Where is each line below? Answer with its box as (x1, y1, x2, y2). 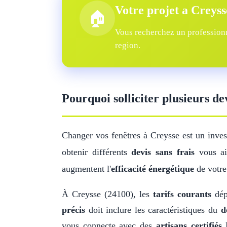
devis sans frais (131, 147, 195, 157)
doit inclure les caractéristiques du (85, 205, 221, 215)
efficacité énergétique (111, 164, 194, 174)
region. (115, 41, 140, 50)
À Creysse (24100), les (62, 189, 153, 199)
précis (62, 205, 85, 215)
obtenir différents (62, 147, 132, 157)
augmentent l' (62, 164, 111, 174)
